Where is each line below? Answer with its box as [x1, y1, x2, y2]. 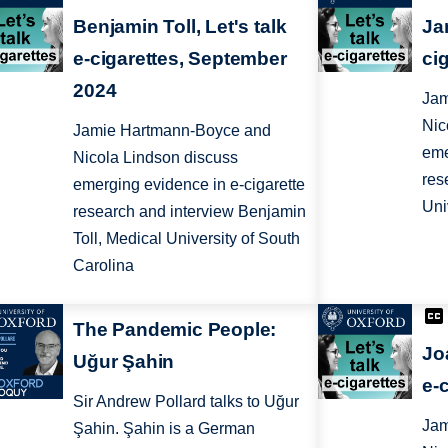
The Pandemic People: [73, 319, 277, 341]
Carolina [73, 256, 135, 274]
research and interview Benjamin [73, 202, 307, 220]
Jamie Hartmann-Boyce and [73, 121, 272, 139]
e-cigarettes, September [73, 47, 287, 69]
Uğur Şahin [73, 351, 175, 373]
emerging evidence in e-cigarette [73, 175, 306, 193]
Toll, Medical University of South [73, 229, 301, 247]
